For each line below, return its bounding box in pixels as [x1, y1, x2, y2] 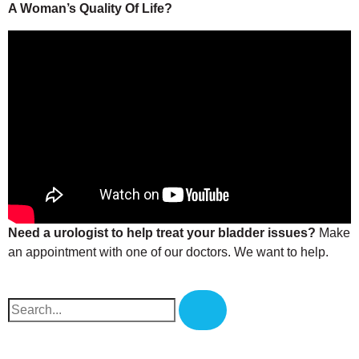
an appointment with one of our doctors [8, 244, 228, 259]
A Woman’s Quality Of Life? [8, 2, 172, 16]
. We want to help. [228, 244, 329, 259]
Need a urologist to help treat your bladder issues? [8, 225, 316, 240]
